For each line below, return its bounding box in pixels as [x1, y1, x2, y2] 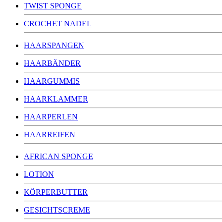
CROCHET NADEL [24, 19, 92, 28]
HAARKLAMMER [24, 95, 88, 103]
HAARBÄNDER [24, 59, 81, 67]
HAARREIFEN [24, 130, 75, 139]
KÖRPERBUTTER [24, 188, 88, 196]
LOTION [24, 170, 54, 178]
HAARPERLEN [24, 112, 78, 121]
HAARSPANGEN [24, 41, 84, 50]
